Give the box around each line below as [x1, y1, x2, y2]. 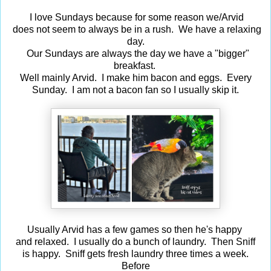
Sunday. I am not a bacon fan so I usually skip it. [32, 84, 239, 95]
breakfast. [113, 60, 158, 71]
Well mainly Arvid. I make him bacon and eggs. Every [17, 72, 254, 83]
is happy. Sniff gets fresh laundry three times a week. [20, 248, 251, 259]
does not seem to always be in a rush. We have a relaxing [10, 24, 261, 34]
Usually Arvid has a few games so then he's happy [27, 224, 244, 235]
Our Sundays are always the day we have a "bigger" [22, 48, 249, 59]
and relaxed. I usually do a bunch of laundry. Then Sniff [16, 236, 255, 247]
